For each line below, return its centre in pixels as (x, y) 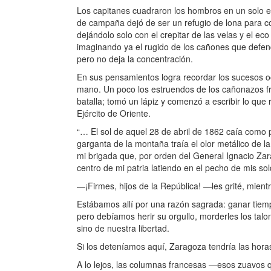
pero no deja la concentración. (135, 59)
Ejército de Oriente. (114, 113)
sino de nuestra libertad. (123, 228)
